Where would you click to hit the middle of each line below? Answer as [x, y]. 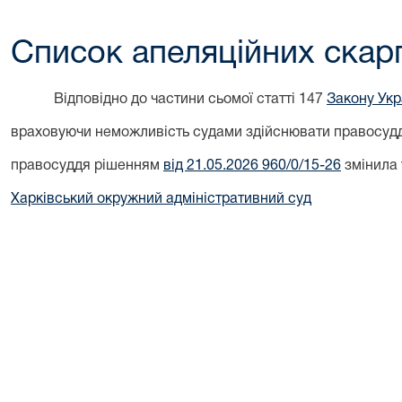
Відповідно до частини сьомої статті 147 [190, 100]
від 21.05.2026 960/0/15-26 [252, 166]
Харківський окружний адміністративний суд [161, 199]
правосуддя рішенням [87, 166]
